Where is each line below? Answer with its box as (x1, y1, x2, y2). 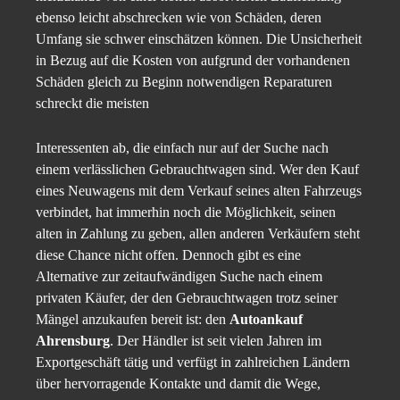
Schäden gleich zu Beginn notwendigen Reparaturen (36, 73, 332, 89)
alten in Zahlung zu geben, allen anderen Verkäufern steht (36, 225, 360, 241)
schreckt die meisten (36, 95, 149, 111)
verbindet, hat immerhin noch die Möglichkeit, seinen (36, 204, 336, 220)
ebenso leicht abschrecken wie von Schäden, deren (36, 9, 321, 25)
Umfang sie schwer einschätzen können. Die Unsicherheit (36, 30, 362, 46)
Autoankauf (229, 311, 303, 327)
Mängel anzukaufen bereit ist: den (36, 311, 229, 327)
